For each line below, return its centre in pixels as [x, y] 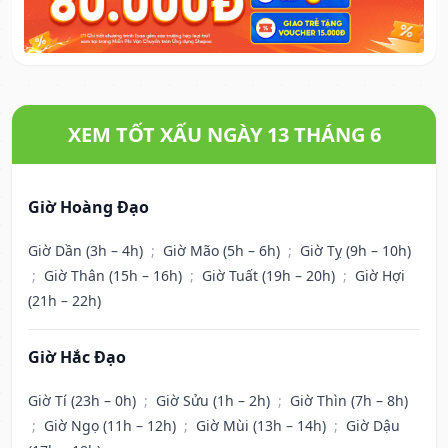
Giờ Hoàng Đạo [88, 207]
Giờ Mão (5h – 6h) [223, 251]
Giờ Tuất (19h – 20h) [270, 276]
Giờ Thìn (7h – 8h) [349, 401]
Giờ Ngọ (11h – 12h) [112, 426]
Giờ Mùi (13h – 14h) [263, 426]
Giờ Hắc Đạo [77, 357]
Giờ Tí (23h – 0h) [84, 401]
